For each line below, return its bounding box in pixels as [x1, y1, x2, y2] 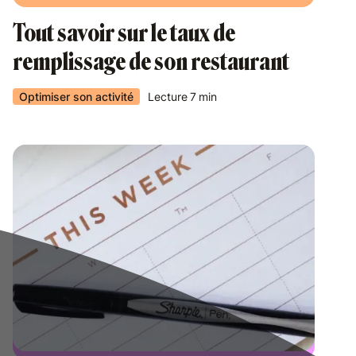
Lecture [148, 90, 188, 103]
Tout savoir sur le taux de [13, 19, 235, 48]
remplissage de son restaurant [13, 48, 289, 76]
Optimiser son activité [19, 90, 133, 103]
